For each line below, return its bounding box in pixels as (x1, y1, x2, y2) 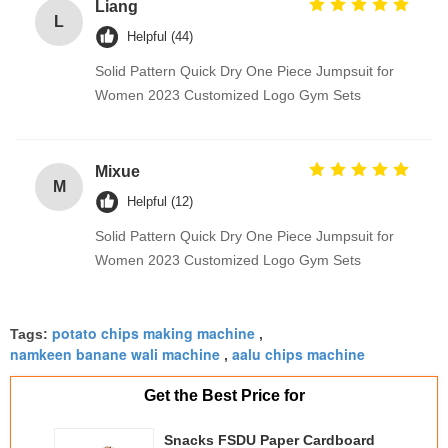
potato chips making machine (52, 323, 255, 343)
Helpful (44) (127, 29, 193, 44)
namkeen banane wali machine (10, 344, 220, 364)
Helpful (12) (127, 194, 193, 209)
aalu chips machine (232, 344, 365, 364)
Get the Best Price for (143, 387, 305, 404)
